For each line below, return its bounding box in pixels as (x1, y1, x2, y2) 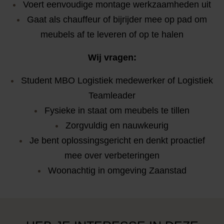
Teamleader (88, 90, 135, 100)
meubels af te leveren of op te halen (40, 29, 183, 39)
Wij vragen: (87, 52, 136, 62)
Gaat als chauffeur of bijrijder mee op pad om (27, 14, 207, 24)
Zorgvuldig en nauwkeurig (65, 120, 168, 130)
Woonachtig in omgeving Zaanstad (47, 165, 186, 175)
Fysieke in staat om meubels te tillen (44, 105, 189, 115)
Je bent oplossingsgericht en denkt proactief (29, 135, 205, 145)
